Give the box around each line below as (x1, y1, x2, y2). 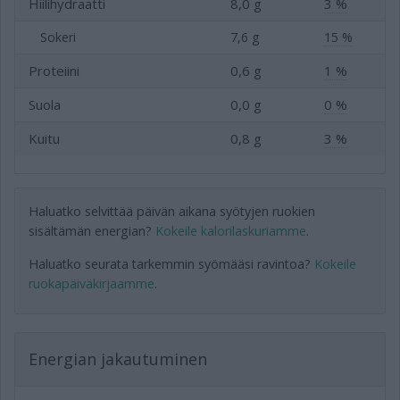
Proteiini (29, 62, 79, 79)
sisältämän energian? (29, 222, 155, 239)
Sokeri (40, 29, 76, 46)
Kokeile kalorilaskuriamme (155, 222, 306, 239)
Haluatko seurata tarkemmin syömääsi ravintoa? (29, 255, 314, 272)
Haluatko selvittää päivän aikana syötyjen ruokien (29, 203, 315, 220)
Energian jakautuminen (29, 348, 207, 370)
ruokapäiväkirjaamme (29, 275, 154, 292)
